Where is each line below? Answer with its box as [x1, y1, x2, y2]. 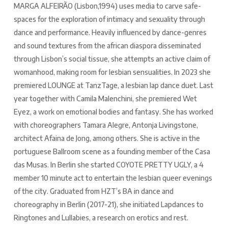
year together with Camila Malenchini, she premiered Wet [13, 94, 197, 103]
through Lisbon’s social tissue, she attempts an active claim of [13, 54, 210, 64]
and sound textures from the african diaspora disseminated [13, 41, 201, 50]
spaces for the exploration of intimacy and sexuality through [13, 15, 205, 24]
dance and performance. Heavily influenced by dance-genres [13, 28, 207, 37]
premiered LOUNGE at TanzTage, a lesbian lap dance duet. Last [13, 81, 213, 90]
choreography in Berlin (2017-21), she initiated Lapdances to [13, 200, 204, 209]
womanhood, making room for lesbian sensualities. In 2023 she [13, 68, 211, 77]
